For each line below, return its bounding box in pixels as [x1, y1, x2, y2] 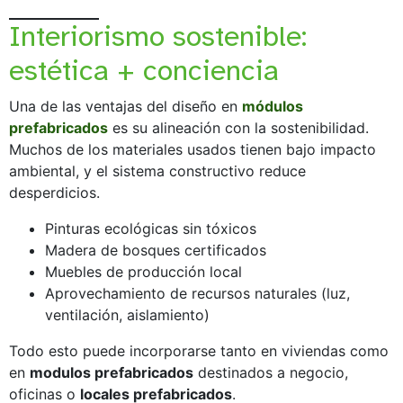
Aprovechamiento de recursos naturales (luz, [45, 283, 350, 302]
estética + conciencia [9, 52, 279, 88]
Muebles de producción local [45, 262, 242, 281]
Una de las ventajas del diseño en [9, 96, 242, 115]
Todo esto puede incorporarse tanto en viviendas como [9, 341, 389, 360]
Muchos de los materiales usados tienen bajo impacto [9, 139, 376, 158]
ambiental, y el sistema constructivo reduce [9, 161, 306, 180]
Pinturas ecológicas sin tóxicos [45, 219, 256, 237]
